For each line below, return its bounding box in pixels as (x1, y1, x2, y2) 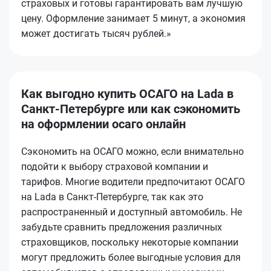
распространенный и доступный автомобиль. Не (21, 206, 242, 218)
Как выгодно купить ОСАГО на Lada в (21, 86, 233, 101)
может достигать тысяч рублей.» (21, 27, 171, 39)
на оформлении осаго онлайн (21, 116, 186, 131)
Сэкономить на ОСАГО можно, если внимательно (21, 145, 244, 157)
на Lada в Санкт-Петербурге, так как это (21, 191, 203, 203)
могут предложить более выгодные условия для (21, 251, 241, 263)
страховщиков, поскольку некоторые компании (21, 236, 238, 248)
